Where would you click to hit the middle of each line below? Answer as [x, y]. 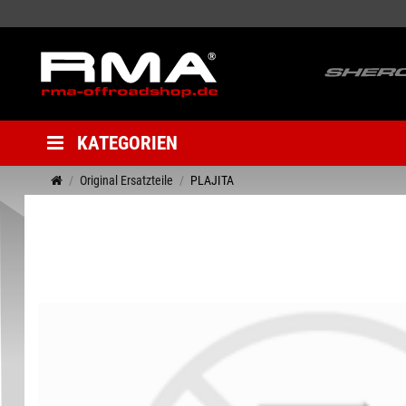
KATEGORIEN [127, 143]
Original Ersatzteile [126, 180]
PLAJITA [212, 180]
